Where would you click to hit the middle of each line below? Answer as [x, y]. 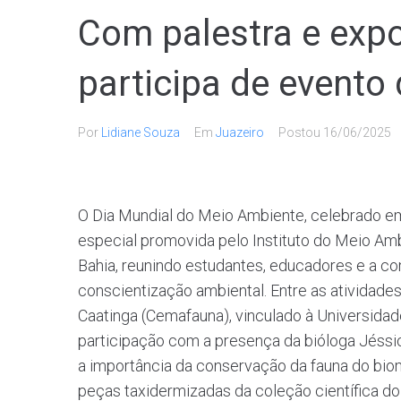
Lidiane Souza [141, 132]
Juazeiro [240, 132]
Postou [301, 132]
